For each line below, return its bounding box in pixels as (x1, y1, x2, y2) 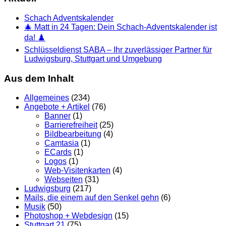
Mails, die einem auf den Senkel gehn (24, 193, 159, 202)
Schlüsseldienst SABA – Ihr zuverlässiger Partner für (24, 45, 212, 54)
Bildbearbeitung (44, 130, 101, 139)
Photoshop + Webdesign (24, 211, 112, 220)
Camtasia (44, 139, 79, 148)
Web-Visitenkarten (44, 166, 110, 175)
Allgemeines (24, 93, 69, 102)
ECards (44, 148, 72, 157)
